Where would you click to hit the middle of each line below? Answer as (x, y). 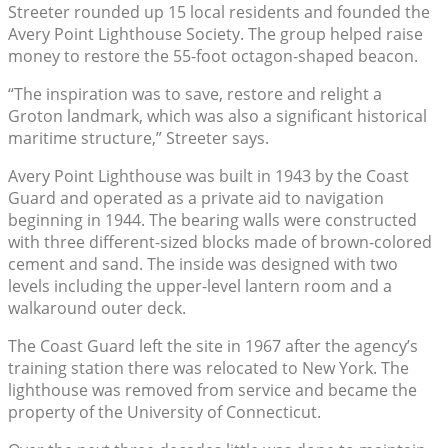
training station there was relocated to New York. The (208, 367)
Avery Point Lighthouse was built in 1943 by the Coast (208, 175)
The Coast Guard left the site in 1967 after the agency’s (213, 345)
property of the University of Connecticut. (164, 411)
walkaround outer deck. (97, 307)
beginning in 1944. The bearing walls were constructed (212, 219)
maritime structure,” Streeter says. (138, 137)
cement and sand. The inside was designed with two (203, 263)
